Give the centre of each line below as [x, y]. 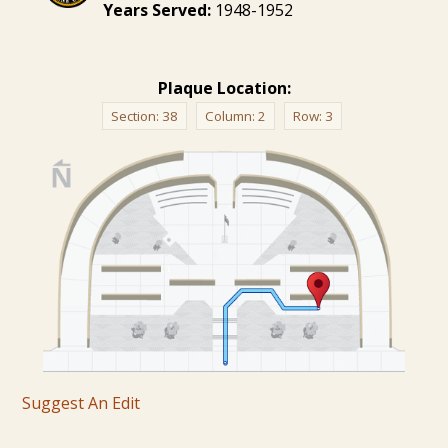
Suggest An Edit [81, 402]
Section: [136, 115]
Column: [231, 115]
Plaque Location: [224, 87]
